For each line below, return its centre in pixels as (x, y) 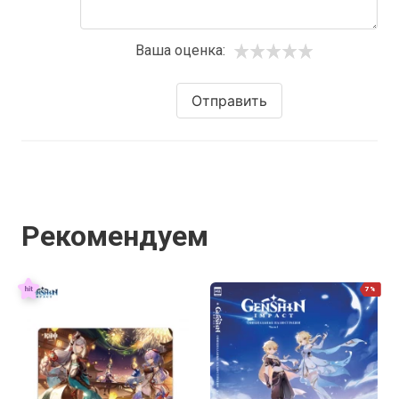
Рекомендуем (115, 236)
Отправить (229, 101)
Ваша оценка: (180, 50)
